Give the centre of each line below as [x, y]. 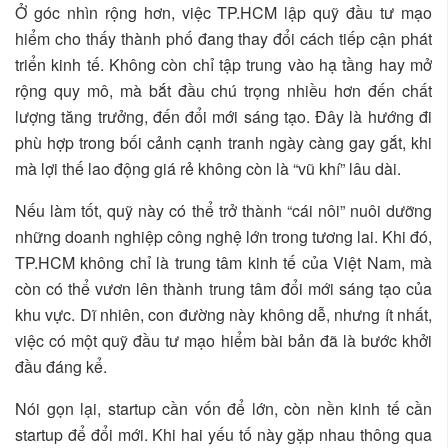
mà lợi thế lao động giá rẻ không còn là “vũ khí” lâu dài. [208, 168]
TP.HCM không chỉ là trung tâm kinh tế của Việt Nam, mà [223, 262]
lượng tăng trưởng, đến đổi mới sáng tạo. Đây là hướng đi [223, 116]
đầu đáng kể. [61, 366]
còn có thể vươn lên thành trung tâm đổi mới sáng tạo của [223, 288]
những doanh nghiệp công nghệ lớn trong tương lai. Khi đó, [223, 236]
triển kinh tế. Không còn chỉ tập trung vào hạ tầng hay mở [223, 64]
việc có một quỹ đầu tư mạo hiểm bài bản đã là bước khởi [223, 340]
